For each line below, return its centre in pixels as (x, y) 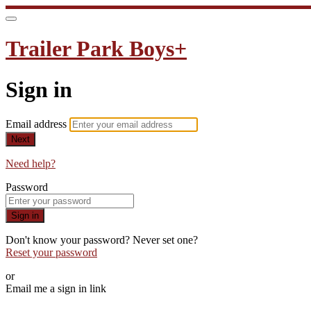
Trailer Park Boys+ (96, 49)
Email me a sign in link (56, 289)
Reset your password (51, 253)
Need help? (31, 164)
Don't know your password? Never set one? (102, 240)
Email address (37, 124)
